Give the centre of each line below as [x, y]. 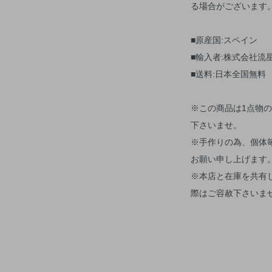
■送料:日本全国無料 [228, 74]
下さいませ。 [216, 125]
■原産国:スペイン [224, 40]
